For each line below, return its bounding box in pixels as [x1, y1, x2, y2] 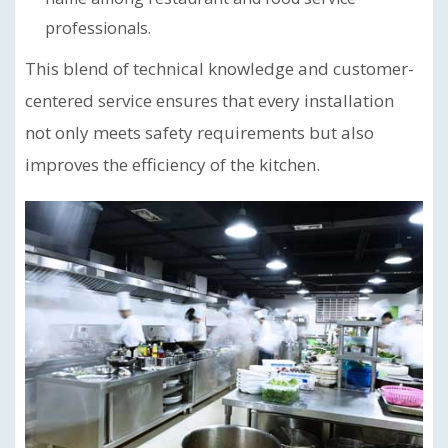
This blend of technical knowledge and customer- [25, 57, 414, 80]
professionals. [45, 17, 151, 39]
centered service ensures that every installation [25, 89, 394, 112]
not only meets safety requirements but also [25, 121, 374, 144]
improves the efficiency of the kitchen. [25, 153, 320, 176]
